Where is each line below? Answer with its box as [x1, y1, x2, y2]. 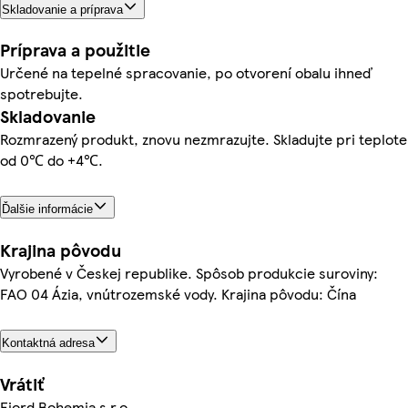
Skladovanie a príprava [2, 2, 123, 16]
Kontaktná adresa [2, 336, 95, 351]
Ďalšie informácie [2, 202, 93, 217]
